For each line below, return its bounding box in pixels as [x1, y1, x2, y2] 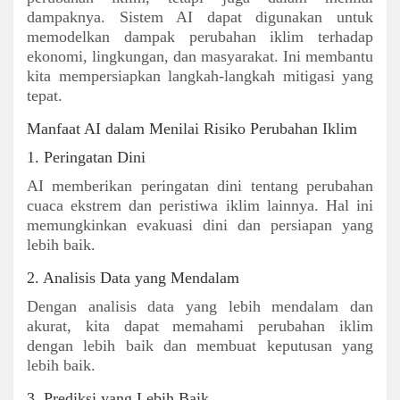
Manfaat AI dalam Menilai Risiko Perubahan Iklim [27, 119, 357, 137]
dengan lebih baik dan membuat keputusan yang [27, 336, 373, 354]
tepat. [27, 86, 62, 104]
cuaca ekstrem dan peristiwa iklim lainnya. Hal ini [27, 196, 373, 214]
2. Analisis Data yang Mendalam [27, 268, 239, 287]
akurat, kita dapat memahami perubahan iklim [27, 316, 373, 335]
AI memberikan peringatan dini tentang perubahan [27, 176, 373, 195]
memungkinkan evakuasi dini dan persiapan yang [27, 215, 373, 234]
